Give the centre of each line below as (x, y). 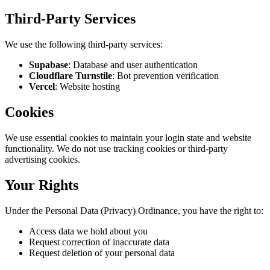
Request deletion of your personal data (102, 253)
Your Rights (42, 185)
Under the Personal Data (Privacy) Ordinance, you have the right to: (134, 210)
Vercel (42, 87)
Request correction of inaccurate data (99, 242)
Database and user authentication (135, 65)
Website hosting (90, 87)
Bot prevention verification (168, 76)
